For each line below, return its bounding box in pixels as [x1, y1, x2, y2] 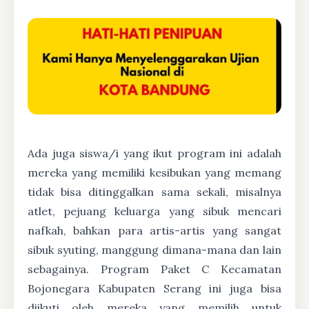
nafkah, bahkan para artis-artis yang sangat [28, 223, 281, 238]
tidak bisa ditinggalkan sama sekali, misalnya [28, 185, 281, 199]
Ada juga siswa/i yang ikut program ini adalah [28, 146, 281, 161]
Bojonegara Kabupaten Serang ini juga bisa [28, 281, 281, 296]
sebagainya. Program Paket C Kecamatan [28, 262, 281, 277]
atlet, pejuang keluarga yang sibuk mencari [28, 204, 281, 219]
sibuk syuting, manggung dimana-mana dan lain [28, 243, 281, 257]
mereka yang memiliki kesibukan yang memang [28, 166, 281, 180]
